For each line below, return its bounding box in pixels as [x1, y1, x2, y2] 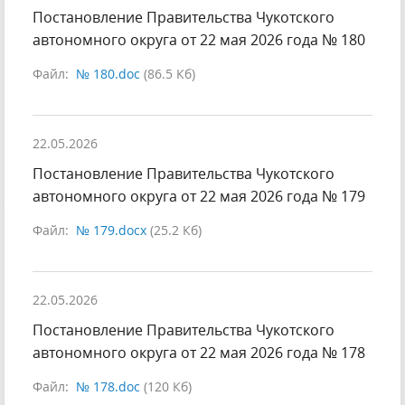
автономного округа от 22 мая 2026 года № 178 [33, 343, 365, 363]
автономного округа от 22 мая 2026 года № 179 [33, 186, 365, 207]
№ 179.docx [76, 221, 146, 240]
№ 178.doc [76, 378, 140, 396]
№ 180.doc [76, 65, 140, 83]
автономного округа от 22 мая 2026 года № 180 [33, 30, 365, 51]
